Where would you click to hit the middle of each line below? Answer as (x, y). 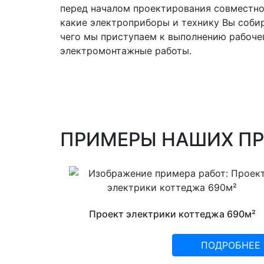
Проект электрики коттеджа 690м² (172, 214)
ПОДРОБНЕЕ (231, 245)
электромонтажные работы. (126, 51)
